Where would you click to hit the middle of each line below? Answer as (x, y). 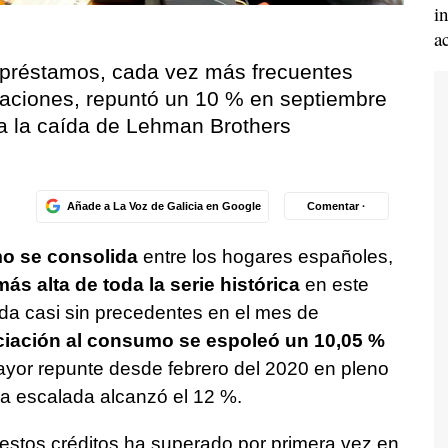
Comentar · (336, 205)
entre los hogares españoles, (265, 256)
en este (334, 284)
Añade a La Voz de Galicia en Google (163, 205)
